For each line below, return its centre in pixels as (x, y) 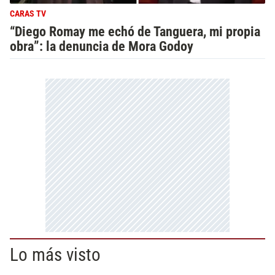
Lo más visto (55, 255)
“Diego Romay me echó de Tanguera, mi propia (135, 31)
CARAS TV (28, 14)
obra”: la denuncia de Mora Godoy (102, 46)
